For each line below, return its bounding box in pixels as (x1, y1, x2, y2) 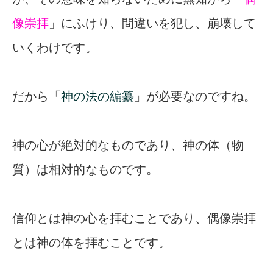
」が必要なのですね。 (134, 90, 256, 104)
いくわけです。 (12, 41, 97, 55)
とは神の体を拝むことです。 (12, 236, 171, 250)
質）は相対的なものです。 (12, 163, 158, 177)
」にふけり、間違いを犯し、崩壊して (49, 16, 256, 30)
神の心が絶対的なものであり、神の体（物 (12, 138, 244, 152)
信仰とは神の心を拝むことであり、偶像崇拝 (12, 211, 256, 225)
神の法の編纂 (61, 90, 134, 104)
